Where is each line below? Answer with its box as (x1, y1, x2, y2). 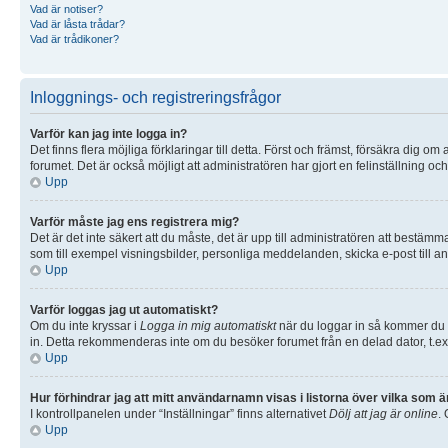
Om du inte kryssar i (30, 318, 140, 333)
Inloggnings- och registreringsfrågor (30, 88, 281, 106)
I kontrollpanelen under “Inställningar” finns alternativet (30, 406, 329, 421)
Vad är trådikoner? (30, 32, 119, 45)
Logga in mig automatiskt (140, 318, 276, 333)
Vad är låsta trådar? (30, 17, 125, 30)
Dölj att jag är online (329, 406, 438, 421)
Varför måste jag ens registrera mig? (30, 214, 239, 229)
